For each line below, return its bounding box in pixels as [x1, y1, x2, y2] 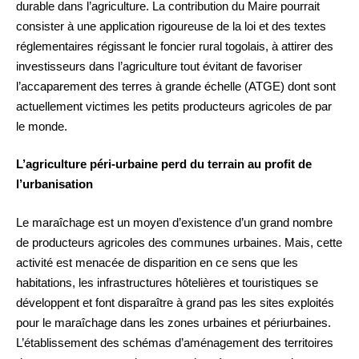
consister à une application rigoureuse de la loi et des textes [16, 18, 326, 33]
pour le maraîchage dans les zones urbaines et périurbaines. [16, 315, 331, 329]
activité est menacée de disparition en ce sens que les [16, 255, 298, 269]
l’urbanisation [16, 177, 93, 192]
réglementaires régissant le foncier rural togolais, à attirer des [16, 38, 333, 53]
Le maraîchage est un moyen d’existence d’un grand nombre [16, 215, 333, 229]
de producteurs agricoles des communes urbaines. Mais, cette [16, 235, 342, 249]
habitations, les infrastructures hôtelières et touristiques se [16, 275, 318, 289]
